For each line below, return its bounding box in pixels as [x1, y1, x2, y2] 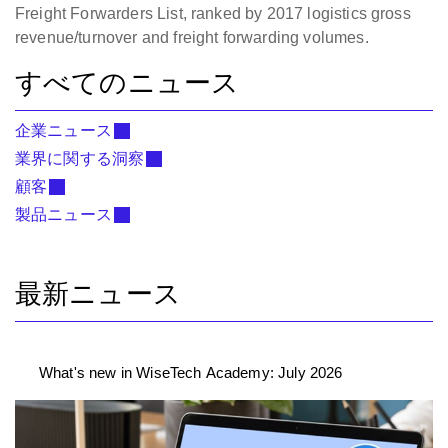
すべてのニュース [15, 67, 240, 98]
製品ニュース [15, 206, 112, 223]
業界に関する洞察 [15, 150, 145, 167]
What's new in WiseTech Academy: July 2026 [39, 364, 343, 381]
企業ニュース [15, 122, 112, 139]
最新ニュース [15, 278, 181, 309]
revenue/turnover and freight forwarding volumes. [15, 29, 369, 46]
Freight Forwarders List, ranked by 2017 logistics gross [15, 5, 411, 22]
